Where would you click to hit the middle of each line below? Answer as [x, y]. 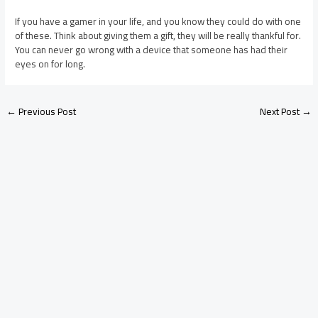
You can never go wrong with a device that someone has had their [152, 49]
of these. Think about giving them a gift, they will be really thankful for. [158, 35]
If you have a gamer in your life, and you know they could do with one [158, 21]
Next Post [280, 111]
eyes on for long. [50, 64]
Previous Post [46, 111]
